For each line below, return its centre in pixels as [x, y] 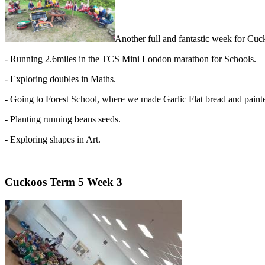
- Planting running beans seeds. [63, 119]
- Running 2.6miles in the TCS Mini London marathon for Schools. [130, 59]
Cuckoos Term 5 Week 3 [64, 182]
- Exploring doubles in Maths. [60, 79]
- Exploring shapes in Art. [53, 139]
